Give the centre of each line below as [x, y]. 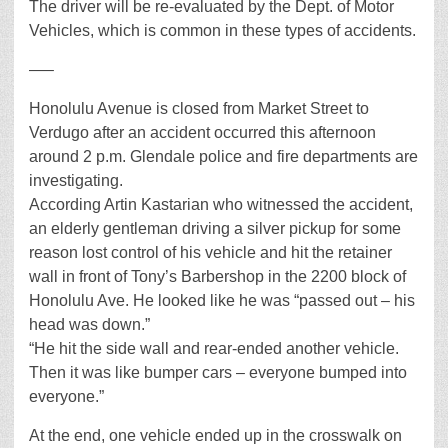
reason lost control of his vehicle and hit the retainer [210, 252]
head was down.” [89, 324]
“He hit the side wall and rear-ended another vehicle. [214, 348]
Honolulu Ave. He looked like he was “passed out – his [222, 300]
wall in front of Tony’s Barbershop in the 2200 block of [217, 276]
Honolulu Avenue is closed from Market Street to [199, 108]
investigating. [76, 180]
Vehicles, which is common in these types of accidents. [222, 30]
